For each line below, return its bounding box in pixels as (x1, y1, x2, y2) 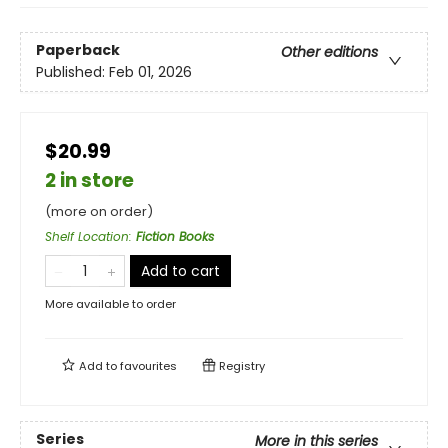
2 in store (45, 167, 134, 194)
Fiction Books (136, 228, 214, 245)
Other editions (281, 42, 378, 63)
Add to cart (141, 261, 220, 281)
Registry (216, 358, 265, 374)
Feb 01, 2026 (109, 62, 192, 83)
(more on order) (45, 202, 153, 221)
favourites (120, 358, 177, 374)
